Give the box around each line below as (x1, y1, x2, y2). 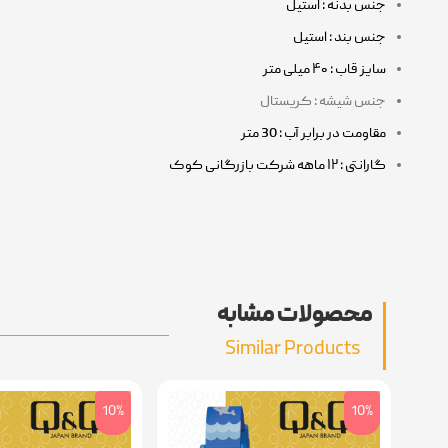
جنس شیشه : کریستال (260, 91, 386, 112)
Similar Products (225, 335, 361, 364)
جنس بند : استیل (293, 27, 386, 48)
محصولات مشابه (217, 298, 373, 333)
